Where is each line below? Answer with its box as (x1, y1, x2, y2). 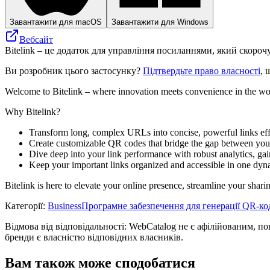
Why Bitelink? (5, 106, 60, 117)
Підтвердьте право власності (143, 65, 260, 76)
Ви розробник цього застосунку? (5, 65, 143, 76)
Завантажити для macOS (10, 17, 102, 27)
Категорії (5, 200, 43, 211)
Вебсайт (19, 34, 53, 45)
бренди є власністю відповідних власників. (5, 231, 183, 242)
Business (48, 200, 81, 211)
